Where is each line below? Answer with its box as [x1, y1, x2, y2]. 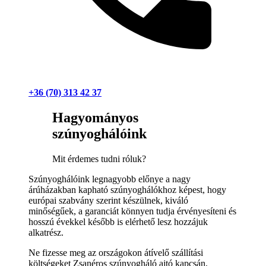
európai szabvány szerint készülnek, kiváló [28, 195, 188, 205]
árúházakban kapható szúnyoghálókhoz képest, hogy [28, 184, 226, 195]
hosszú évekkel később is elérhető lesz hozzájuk [28, 216, 208, 227]
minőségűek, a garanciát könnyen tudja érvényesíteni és [28, 205, 236, 216]
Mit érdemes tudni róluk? [52, 153, 146, 164]
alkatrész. [28, 227, 64, 237]
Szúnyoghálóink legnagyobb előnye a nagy [28, 173, 191, 184]
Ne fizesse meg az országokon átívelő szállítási [28, 247, 203, 258]
